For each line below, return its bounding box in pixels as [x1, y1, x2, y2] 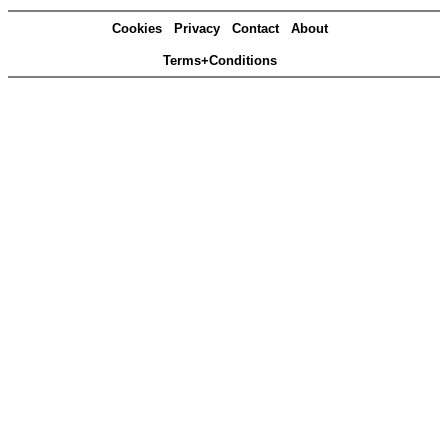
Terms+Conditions [163, 52, 277, 68]
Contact [232, 20, 279, 36]
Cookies [112, 20, 162, 36]
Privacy [174, 20, 220, 36]
